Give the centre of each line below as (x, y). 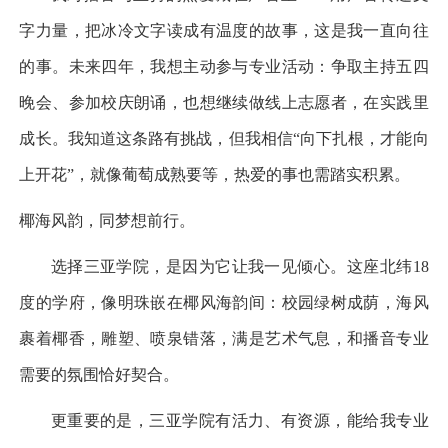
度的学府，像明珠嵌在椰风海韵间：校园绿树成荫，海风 (224, 302)
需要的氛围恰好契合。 (99, 374)
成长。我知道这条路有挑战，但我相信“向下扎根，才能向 (224, 138)
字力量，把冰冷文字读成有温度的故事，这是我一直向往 (224, 30)
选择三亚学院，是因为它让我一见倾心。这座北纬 (216, 266)
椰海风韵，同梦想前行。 (107, 220)
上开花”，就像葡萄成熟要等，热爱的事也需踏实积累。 (215, 174)
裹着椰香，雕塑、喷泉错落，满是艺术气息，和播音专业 (224, 338)
